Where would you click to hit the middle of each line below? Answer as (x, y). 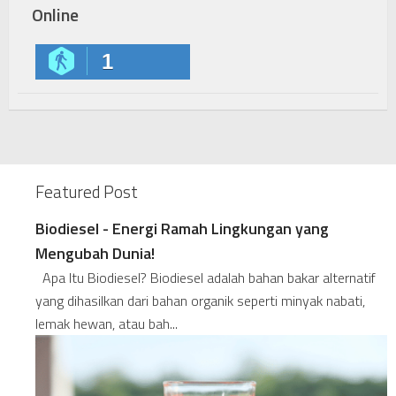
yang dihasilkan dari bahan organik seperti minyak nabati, (200, 301)
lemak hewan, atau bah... (107, 324)
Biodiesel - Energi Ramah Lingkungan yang (182, 229)
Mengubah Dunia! (95, 254)
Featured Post (87, 192)
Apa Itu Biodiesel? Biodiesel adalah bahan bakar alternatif (206, 278)
